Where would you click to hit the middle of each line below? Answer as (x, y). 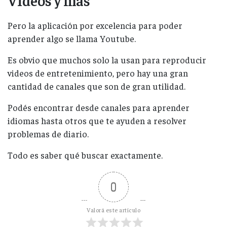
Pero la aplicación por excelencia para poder (95, 26)
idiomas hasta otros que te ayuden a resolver (97, 121)
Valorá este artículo (113, 210)
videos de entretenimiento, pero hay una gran (98, 73)
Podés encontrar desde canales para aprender (99, 108)
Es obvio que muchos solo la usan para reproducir (107, 60)
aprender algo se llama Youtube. (72, 39)
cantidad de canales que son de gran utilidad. (97, 86)
